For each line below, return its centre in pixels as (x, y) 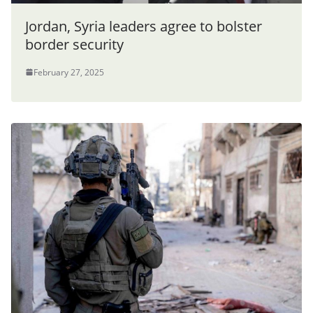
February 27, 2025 (69, 72)
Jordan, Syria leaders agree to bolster (144, 26)
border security (74, 44)
